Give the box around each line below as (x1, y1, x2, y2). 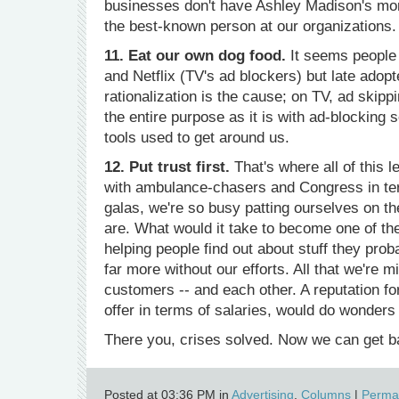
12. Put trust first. (104, 159, 230, 175)
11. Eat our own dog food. (104, 47, 286, 64)
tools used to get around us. (104, 129, 289, 146)
